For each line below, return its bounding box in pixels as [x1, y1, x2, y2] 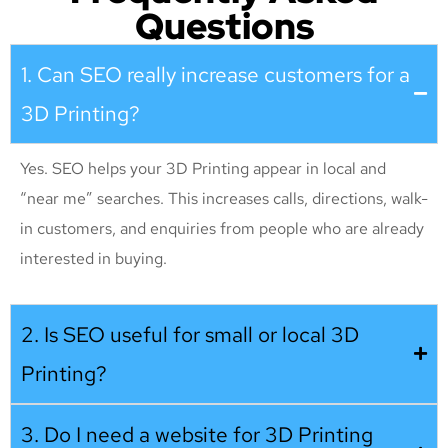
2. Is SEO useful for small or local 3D [21, 320, 359, 348]
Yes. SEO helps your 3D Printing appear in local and [20, 157, 386, 179]
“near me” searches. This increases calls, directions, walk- [20, 187, 428, 209]
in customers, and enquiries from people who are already [20, 217, 424, 239]
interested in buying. [20, 247, 167, 269]
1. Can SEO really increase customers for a [21, 60, 410, 88]
